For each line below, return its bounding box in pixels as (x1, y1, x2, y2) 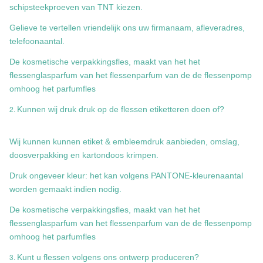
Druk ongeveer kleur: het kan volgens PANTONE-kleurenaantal (9, 171, 243, 180)
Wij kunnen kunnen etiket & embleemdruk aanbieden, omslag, (9, 137, 240, 146)
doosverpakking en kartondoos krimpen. (9, 150, 159, 160)
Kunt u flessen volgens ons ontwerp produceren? (17, 252, 199, 262)
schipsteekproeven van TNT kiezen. (9, 2, 143, 12)
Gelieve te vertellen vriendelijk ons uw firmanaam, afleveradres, (9, 23, 245, 32)
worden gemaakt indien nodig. (9, 184, 122, 194)
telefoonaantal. (9, 36, 65, 46)
